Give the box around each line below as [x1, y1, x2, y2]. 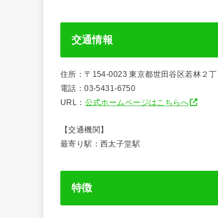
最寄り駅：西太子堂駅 [60, 139, 141, 148]
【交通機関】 [60, 125, 109, 134]
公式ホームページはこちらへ [85, 98, 189, 107]
